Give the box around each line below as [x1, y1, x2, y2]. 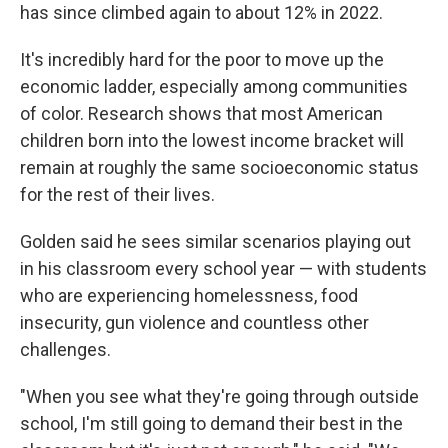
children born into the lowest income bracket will [20, 130, 404, 151]
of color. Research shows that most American [20, 103, 383, 124]
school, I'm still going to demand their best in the [20, 413, 403, 434]
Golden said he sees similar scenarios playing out [20, 231, 411, 252]
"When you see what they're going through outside [20, 386, 419, 407]
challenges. [20, 339, 111, 360]
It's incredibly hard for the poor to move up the [20, 49, 384, 70]
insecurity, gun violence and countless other [20, 312, 369, 333]
